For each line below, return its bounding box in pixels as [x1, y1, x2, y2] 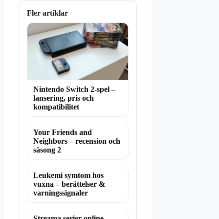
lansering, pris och [33, 94, 94, 103]
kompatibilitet [33, 103, 79, 111]
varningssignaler [33, 189, 88, 197]
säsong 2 [33, 146, 61, 154]
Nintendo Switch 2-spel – [33, 85, 115, 94]
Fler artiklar [27, 8, 68, 17]
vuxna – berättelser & [33, 180, 105, 189]
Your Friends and [33, 128, 92, 137]
